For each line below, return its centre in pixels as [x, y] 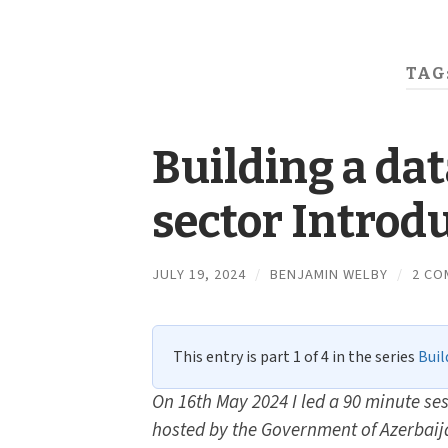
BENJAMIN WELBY [329, 274]
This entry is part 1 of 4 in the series [295, 357]
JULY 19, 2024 [199, 274]
